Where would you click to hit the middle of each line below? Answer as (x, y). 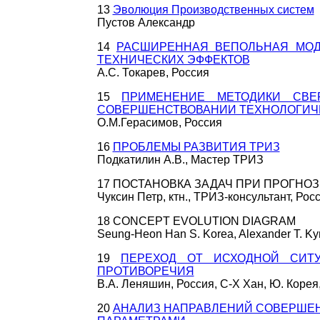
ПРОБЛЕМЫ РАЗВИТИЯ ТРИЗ (196, 147)
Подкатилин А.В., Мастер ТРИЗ (180, 160)
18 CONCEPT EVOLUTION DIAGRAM (196, 221)
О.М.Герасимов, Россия (159, 122)
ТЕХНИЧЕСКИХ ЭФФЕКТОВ (173, 60)
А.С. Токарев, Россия (153, 72)
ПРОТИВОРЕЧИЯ (145, 271)
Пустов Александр (146, 22)
